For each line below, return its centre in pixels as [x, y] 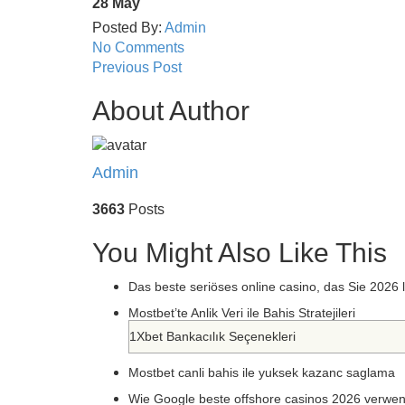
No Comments [138, 47]
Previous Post [137, 67]
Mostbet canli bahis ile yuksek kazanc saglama [262, 372]
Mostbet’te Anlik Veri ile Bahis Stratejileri [242, 312]
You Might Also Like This [240, 252]
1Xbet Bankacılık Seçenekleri [212, 336]
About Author [171, 111]
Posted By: [128, 28]
